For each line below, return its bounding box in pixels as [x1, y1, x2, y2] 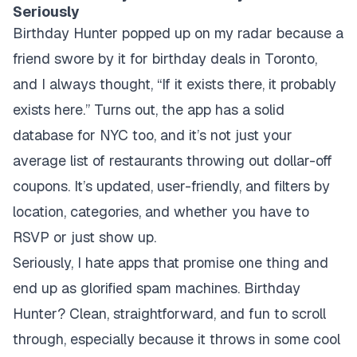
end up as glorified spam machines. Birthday [13, 279, 300, 297]
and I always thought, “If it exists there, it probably [13, 75, 336, 93]
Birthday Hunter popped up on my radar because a [13, 24, 343, 42]
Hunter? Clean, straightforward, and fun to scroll [13, 304, 326, 323]
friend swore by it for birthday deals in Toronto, [13, 49, 317, 68]
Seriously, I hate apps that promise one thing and [13, 253, 328, 272]
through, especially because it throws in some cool [13, 330, 340, 348]
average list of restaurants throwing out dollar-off [13, 151, 332, 170]
